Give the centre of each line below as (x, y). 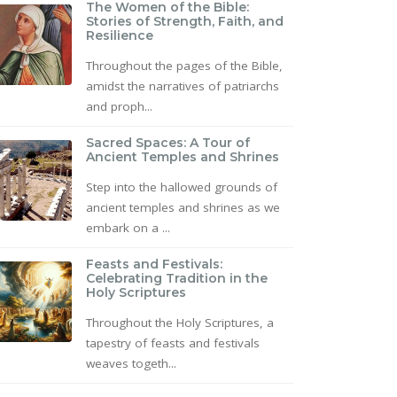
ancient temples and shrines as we (183, 208)
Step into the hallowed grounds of (182, 187)
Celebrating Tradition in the (177, 279)
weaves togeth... (131, 364)
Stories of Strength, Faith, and (185, 22)
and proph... (119, 107)
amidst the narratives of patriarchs (183, 86)
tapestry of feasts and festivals (173, 343)
